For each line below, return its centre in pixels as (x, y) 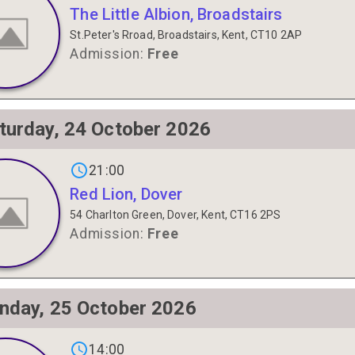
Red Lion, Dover (126, 194)
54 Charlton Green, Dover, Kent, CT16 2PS (176, 214)
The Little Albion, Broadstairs (176, 15)
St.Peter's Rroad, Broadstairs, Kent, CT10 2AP (186, 35)
